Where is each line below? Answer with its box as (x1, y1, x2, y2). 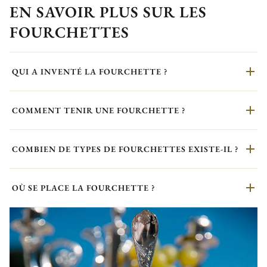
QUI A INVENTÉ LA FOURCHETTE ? (12, 66, 167, 77)
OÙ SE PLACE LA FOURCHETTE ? (12, 182, 155, 194)
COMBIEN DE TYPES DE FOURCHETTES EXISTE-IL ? (12, 144, 238, 155)
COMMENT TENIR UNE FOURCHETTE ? (12, 105, 185, 116)
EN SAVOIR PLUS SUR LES (10, 2, 207, 23)
